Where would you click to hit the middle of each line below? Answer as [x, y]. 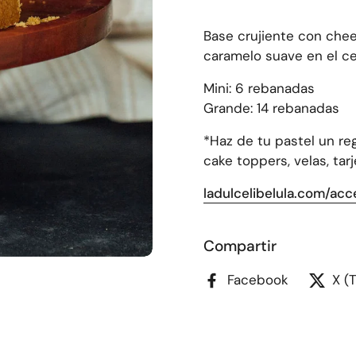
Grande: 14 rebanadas [271, 108]
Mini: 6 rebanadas [259, 88]
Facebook [258, 280]
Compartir [240, 246]
